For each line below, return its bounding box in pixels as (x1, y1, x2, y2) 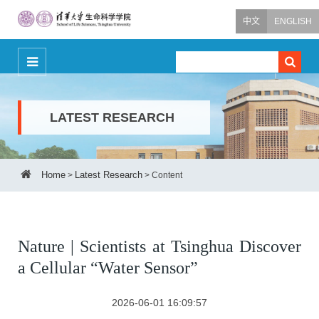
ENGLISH (274, 16, 312, 26)
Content (150, 169, 183, 180)
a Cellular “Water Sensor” (18, 258, 198, 277)
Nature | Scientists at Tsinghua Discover (18, 236, 301, 256)
